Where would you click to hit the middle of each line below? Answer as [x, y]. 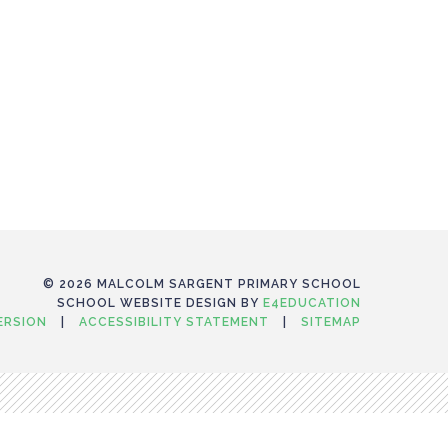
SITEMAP [331, 322]
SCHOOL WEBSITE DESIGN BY [160, 303]
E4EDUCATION [312, 303]
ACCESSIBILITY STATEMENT [174, 322]
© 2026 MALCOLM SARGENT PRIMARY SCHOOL [202, 284]
